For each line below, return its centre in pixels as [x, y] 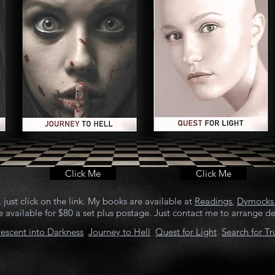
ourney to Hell [122, 232]
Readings [213, 201]
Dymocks [255, 201]
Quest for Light [186, 232]
